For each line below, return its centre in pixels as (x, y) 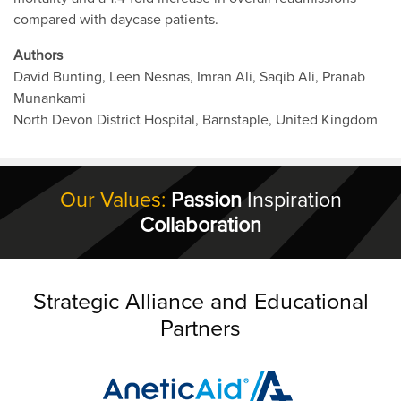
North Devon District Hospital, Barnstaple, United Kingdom (196, 119)
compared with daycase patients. (116, 18)
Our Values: (112, 199)
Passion (206, 199)
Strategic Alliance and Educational (200, 300)
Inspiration (294, 199)
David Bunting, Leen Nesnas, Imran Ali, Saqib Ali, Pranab (189, 76)
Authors (38, 54)
